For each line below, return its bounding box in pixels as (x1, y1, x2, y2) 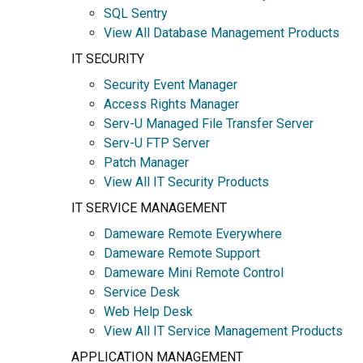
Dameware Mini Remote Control (104, 264, 284, 280)
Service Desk (104, 284, 180, 300)
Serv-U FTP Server (104, 135, 210, 151)
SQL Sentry (104, 5, 168, 21)
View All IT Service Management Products (104, 322, 343, 339)
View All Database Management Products (104, 24, 340, 41)
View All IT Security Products (104, 173, 269, 190)
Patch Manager (104, 154, 189, 170)
